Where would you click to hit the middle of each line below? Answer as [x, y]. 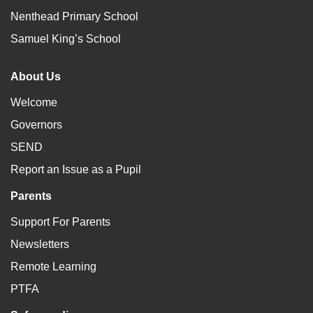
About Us [36, 77]
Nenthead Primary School [74, 17]
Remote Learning [53, 267]
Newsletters [40, 245]
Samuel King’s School [66, 39]
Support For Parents [60, 222]
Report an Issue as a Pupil [76, 170]
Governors [36, 125]
